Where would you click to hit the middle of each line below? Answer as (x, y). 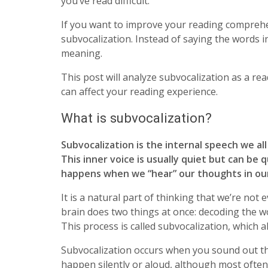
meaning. (83, 54)
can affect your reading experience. (139, 92)
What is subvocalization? (138, 118)
